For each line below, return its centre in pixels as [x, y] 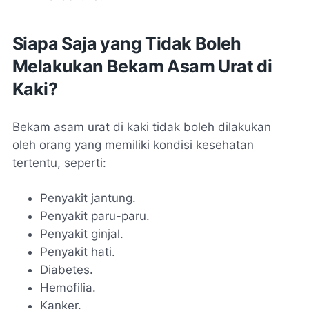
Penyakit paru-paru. [95, 216]
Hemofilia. [68, 287]
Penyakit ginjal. [82, 233]
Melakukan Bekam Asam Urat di [142, 66]
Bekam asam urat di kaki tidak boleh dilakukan [142, 127]
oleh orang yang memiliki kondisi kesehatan [133, 144]
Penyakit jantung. [88, 198]
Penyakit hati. [78, 251]
